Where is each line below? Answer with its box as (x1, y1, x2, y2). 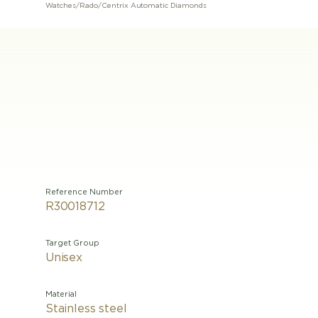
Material (45, 290, 77, 298)
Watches (45, 2, 77, 9)
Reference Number (45, 188, 123, 196)
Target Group (45, 239, 99, 247)
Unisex (45, 252, 82, 263)
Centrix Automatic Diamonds (101, 2, 207, 9)
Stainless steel (45, 303, 127, 314)
